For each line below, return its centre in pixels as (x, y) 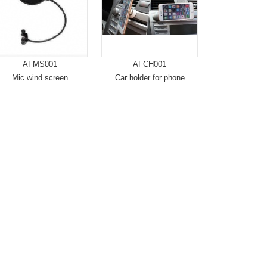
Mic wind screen (40, 78)
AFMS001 (40, 64)
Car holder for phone (150, 78)
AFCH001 (150, 64)
